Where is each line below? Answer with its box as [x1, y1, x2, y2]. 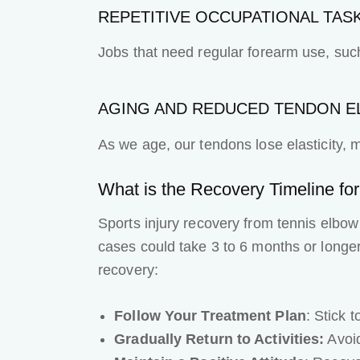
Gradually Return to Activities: [114, 330, 325, 347]
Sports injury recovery [98, 215, 240, 231]
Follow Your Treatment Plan [114, 307, 306, 324]
